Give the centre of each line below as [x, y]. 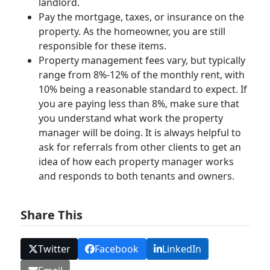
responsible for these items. [103, 46]
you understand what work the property [131, 118]
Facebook [117, 249]
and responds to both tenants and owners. [137, 176]
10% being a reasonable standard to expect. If [143, 89]
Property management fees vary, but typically [142, 60]
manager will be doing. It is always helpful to [140, 132]
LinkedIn [181, 249]
